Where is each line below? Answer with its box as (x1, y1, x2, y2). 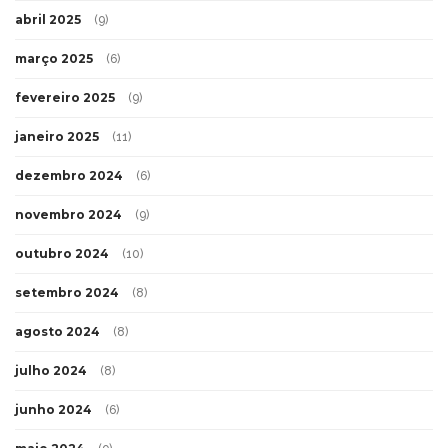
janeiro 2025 (15, 128, 99, 144)
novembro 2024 (15, 206, 122, 222)
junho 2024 (15, 401, 92, 417)
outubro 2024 (15, 245, 109, 261)
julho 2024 (15, 362, 87, 378)
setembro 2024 (15, 284, 119, 300)
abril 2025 (15, 11, 81, 27)
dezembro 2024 (15, 167, 123, 183)
